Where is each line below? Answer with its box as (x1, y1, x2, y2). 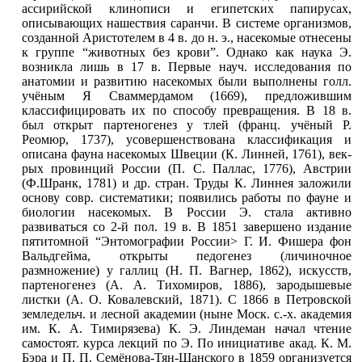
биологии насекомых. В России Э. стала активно (22, 205, 351, 219)
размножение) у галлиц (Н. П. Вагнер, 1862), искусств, (22, 263, 351, 277)
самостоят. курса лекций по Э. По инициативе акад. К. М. (22, 336, 351, 350)
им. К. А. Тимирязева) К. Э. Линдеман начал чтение (22, 322, 351, 335)
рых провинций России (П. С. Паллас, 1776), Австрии (22, 162, 351, 175)
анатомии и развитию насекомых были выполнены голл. (22, 74, 351, 88)
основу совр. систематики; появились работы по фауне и (22, 191, 351, 204)
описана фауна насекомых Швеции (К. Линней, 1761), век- (22, 147, 351, 161)
